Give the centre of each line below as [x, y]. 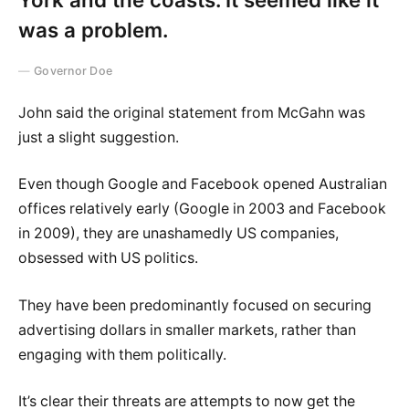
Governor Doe [73, 71]
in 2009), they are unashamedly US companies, [178, 234]
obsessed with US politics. [108, 258]
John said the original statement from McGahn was [192, 112]
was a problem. [93, 30]
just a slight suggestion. [99, 137]
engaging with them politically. [122, 354]
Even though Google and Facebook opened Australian [203, 184]
